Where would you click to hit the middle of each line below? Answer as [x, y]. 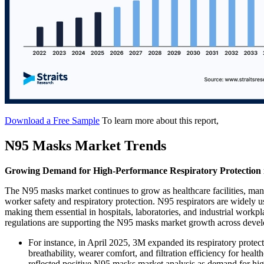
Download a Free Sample [52, 121]
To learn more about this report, [160, 121]
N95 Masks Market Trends [85, 145]
